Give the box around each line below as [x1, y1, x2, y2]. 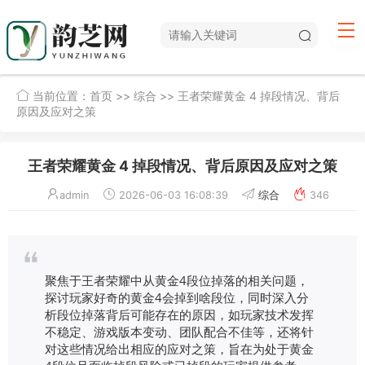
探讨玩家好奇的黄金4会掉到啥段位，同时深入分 [45, 288, 309, 306]
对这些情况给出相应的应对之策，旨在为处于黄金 [45, 340, 314, 357]
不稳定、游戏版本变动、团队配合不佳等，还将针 [45, 323, 314, 340]
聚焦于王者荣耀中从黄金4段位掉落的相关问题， [45, 271, 309, 288]
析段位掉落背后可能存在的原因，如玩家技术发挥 [45, 306, 314, 323]
